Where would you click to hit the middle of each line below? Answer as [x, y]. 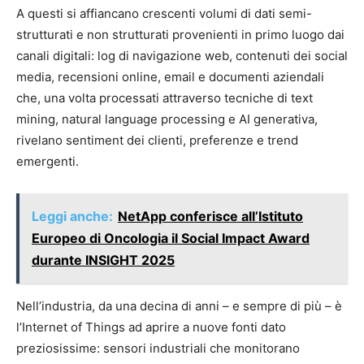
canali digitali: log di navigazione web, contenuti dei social [182, 55]
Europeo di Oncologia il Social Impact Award [171, 238]
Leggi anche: [72, 216]
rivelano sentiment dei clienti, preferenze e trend [157, 140]
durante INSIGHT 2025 [103, 260]
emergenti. [48, 161]
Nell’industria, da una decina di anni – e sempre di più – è [179, 305]
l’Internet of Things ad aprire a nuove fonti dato [151, 327]
